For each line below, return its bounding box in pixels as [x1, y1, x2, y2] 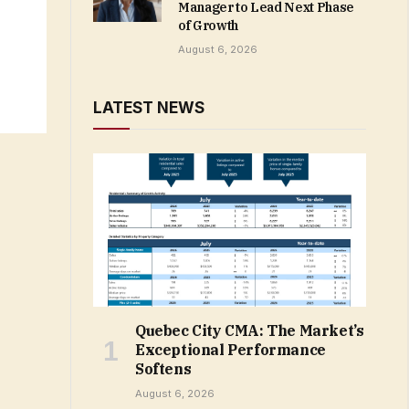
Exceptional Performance [135, 341, 326, 360]
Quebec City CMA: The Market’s [135, 321, 364, 341]
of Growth [178, 17, 238, 35]
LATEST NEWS [93, 99, 204, 118]
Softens [135, 360, 192, 379]
